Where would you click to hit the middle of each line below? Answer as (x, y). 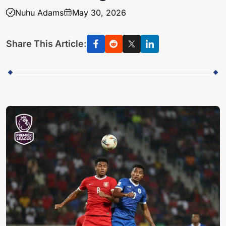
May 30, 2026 (99, 12)
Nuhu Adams (39, 12)
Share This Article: (46, 44)
